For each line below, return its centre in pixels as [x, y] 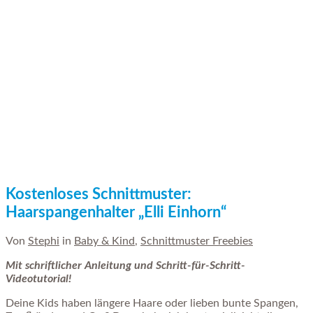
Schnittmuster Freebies [197, 241]
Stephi [44, 241]
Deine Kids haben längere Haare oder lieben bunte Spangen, [152, 303]
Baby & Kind [104, 241]
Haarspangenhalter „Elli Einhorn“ [116, 213]
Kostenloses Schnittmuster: [99, 195]
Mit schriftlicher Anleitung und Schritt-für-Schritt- [125, 265]
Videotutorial [37, 278]
